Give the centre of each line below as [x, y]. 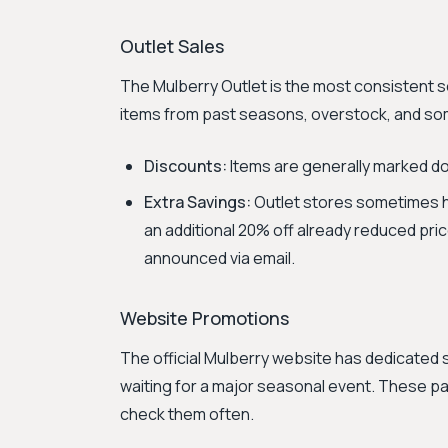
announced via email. [219, 258]
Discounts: [185, 166]
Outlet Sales [172, 46]
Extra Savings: [197, 202]
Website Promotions [204, 318]
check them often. [187, 414]
